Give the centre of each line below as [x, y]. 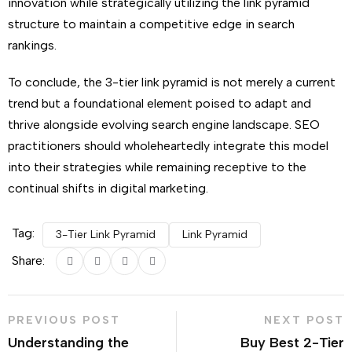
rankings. [32, 45]
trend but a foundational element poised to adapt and [159, 103]
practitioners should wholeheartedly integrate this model [168, 146]
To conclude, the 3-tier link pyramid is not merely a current [172, 82]
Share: [28, 260]
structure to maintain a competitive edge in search [151, 24]
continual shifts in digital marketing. [108, 188]
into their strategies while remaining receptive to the [157, 167]
